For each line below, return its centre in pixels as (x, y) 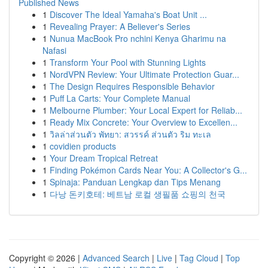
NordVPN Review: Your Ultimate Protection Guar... (144, 74)
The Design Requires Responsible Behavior (132, 86)
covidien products (83, 146)
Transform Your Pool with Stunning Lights (128, 62)
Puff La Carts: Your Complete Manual (120, 98)
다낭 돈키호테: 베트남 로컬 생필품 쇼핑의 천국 (138, 194)
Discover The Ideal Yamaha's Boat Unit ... (128, 14)
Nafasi (54, 50)
